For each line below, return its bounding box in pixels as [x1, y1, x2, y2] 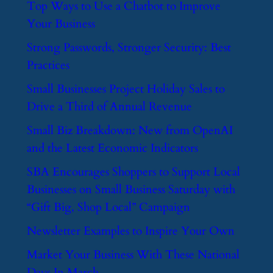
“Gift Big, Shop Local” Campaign [26, 199, 190, 216]
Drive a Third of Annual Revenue [26, 99, 192, 115]
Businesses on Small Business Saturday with [26, 182, 235, 198]
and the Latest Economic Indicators [26, 140, 198, 157]
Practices [26, 57, 69, 74]
